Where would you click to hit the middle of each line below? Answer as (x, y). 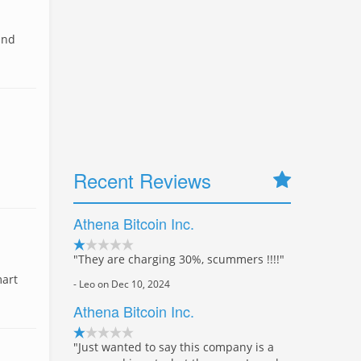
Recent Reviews (142, 180)
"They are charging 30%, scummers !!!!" (179, 259)
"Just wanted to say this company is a (174, 347)
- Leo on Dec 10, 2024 (122, 284)
